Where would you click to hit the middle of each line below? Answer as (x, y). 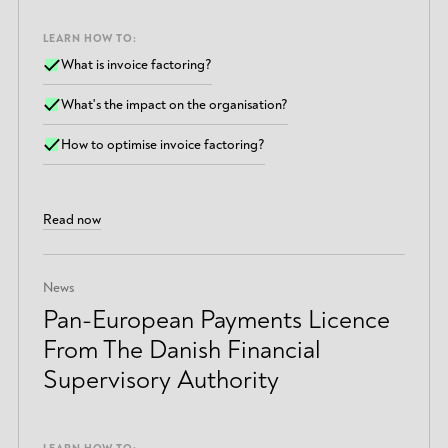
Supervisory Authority (160, 380)
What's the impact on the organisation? (175, 105)
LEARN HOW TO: (89, 38)
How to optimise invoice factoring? (163, 144)
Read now (71, 220)
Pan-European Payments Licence (216, 320)
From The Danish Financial (181, 350)
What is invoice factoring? (137, 65)
